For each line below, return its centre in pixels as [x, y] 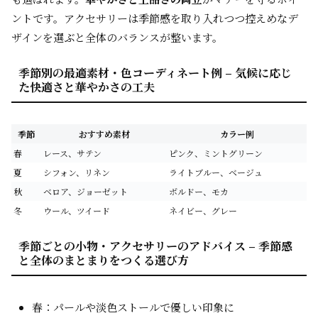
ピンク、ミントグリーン [216, 153]
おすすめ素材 [104, 134]
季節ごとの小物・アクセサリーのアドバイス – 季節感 [155, 246]
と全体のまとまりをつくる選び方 [104, 260]
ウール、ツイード [77, 210]
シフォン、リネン [77, 172]
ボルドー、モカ [199, 191]
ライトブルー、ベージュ [216, 172]
